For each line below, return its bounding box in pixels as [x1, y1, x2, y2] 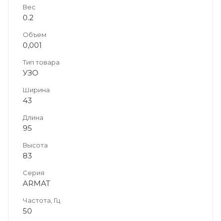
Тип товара [23, 58, 60, 67]
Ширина [23, 86, 50, 94]
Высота [23, 141, 48, 149]
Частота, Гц [23, 196, 60, 205]
